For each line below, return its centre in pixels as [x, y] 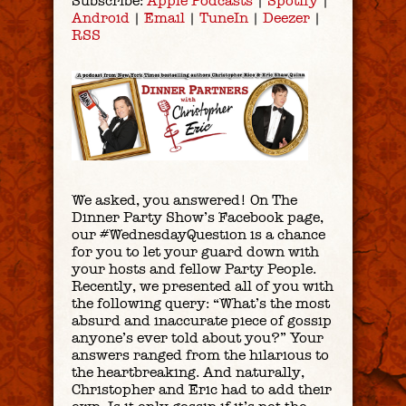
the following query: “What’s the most [201, 304]
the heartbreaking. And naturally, [188, 372]
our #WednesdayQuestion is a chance [198, 235]
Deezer [286, 18]
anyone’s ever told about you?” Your [198, 338]
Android [101, 18]
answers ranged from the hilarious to [200, 355]
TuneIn [224, 18]
